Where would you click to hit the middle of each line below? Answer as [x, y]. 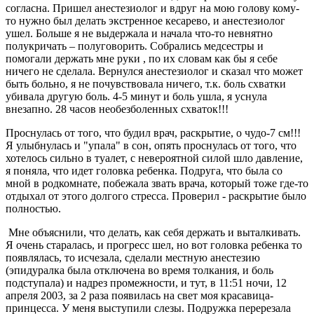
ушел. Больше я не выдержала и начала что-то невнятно [139, 33]
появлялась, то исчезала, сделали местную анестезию [133, 257]
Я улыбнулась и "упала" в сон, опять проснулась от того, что [151, 145]
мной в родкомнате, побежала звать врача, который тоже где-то [157, 183]
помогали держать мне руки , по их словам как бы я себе [142, 58]
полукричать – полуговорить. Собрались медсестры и [135, 46]
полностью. [33, 208]
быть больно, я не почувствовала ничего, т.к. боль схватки [146, 83]
